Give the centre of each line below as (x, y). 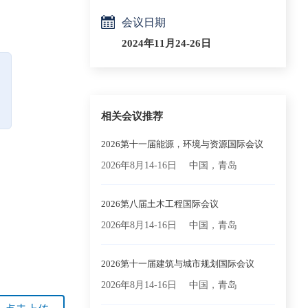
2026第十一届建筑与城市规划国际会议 (178, 264)
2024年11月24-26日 (166, 43)
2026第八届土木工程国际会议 (160, 204)
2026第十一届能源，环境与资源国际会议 (182, 144)
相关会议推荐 (132, 116)
